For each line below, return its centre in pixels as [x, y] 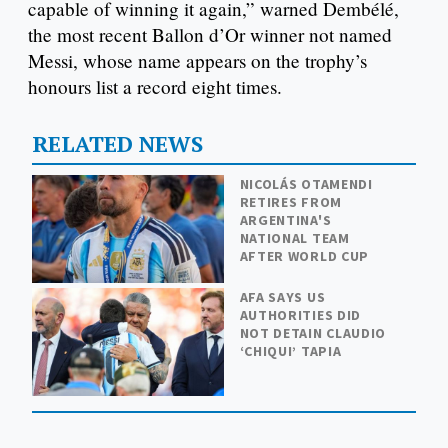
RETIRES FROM [290, 202]
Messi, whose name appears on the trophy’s [197, 61]
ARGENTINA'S [285, 220]
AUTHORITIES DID [300, 315]
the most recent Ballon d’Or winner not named [210, 35]
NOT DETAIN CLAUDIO [313, 333]
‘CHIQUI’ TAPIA [290, 351]
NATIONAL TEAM [294, 238]
